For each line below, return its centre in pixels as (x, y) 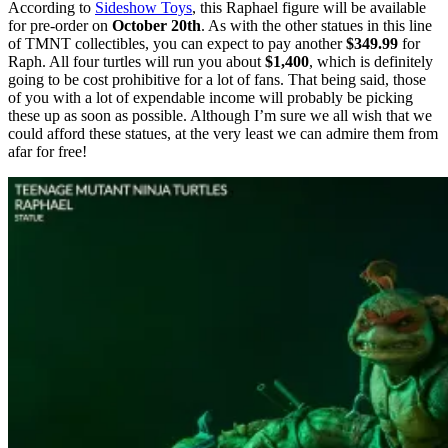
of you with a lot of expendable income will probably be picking (210, 97)
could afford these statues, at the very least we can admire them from (223, 133)
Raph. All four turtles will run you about (136, 61)
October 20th (156, 25)
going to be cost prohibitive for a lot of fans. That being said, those (217, 79)
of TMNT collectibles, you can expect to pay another (177, 43)
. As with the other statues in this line (316, 25)
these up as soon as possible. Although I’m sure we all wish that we (220, 115)
